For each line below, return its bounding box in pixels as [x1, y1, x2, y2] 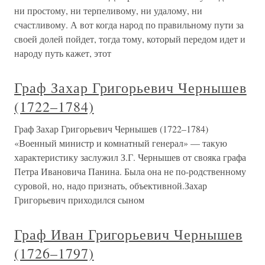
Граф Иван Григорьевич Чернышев [14, 225, 243, 244]
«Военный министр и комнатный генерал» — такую [14, 137, 227, 149]
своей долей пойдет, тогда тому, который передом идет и [14, 33, 245, 45]
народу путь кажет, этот [14, 47, 111, 59]
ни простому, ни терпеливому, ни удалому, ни [14, 4, 202, 17]
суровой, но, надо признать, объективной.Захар [14, 179, 207, 192]
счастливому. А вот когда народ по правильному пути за [14, 18, 244, 31]
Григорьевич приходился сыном [14, 193, 144, 206]
